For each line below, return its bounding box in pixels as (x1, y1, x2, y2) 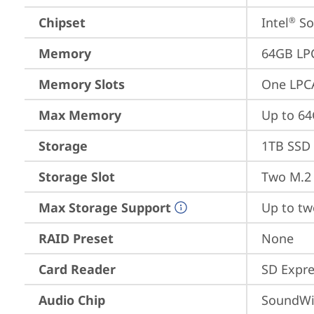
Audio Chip (39, 292, 105, 308)
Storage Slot (39, 168, 115, 185)
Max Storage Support (39, 199, 171, 216)
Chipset (39, 14, 86, 31)
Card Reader (39, 261, 116, 278)
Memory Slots (39, 76, 125, 93)
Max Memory (39, 107, 121, 123)
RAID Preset (39, 230, 114, 247)
